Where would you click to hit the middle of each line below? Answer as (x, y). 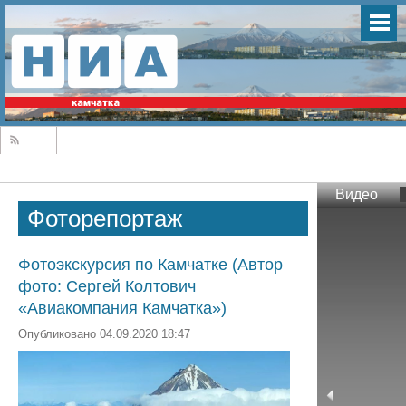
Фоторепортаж (105, 218)
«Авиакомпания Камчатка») (122, 308)
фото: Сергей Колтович (107, 286)
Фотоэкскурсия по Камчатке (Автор (150, 265)
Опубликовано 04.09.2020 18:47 (104, 334)
